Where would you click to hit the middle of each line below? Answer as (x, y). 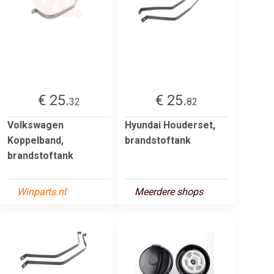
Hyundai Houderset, (170, 125)
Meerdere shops (169, 191)
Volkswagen (35, 125)
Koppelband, (35, 140)
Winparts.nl (42, 191)
